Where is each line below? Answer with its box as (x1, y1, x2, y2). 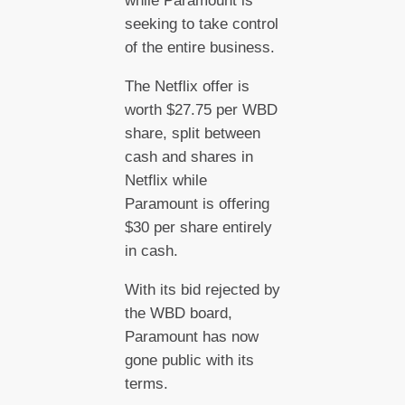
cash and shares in (124, 148, 253, 166)
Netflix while (124, 172, 207, 190)
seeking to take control (124, 15, 278, 33)
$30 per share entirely (124, 219, 272, 237)
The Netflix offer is (124, 78, 250, 96)
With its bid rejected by (124, 280, 280, 298)
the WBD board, (124, 304, 232, 322)
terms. (124, 374, 173, 392)
